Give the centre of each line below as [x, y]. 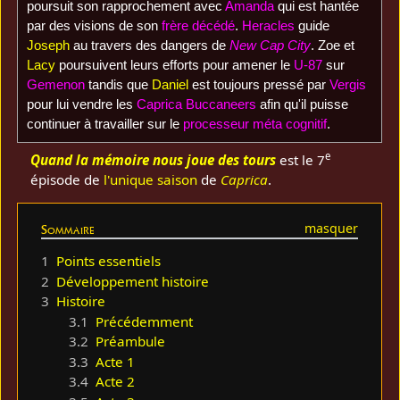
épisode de [67, 179]
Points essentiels [109, 261]
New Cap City [270, 46]
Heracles [268, 26]
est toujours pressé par [258, 85]
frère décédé [198, 26]
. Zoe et [332, 46]
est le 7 [301, 159]
